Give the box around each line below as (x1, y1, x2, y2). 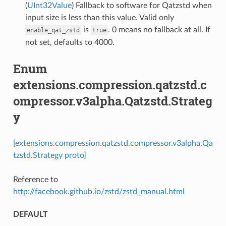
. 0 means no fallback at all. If (107, 25, 210, 34)
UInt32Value (27, 1, 72, 10)
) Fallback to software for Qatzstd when (71, 1, 212, 10)
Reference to (13, 175, 58, 184)
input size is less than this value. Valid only (25, 13, 174, 22)
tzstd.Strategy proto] (13, 151, 86, 159)
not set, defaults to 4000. (25, 38, 115, 46)
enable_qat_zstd (26, 26, 80, 34)
